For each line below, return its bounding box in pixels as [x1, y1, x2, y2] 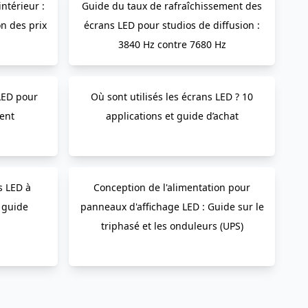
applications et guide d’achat [105, 109, 239, 122]
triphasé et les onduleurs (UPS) [100, 219, 243, 232]
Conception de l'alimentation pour [93, 181, 250, 194]
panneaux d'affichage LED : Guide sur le [80, 200, 264, 213]
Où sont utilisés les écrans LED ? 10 [91, 90, 253, 103]
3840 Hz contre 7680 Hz [118, 38, 226, 51]
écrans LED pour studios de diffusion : [84, 19, 260, 32]
